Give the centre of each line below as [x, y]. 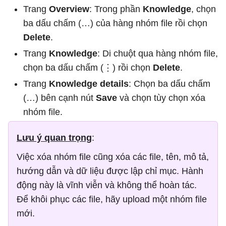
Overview [69, 9]
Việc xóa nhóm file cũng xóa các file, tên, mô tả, [113, 157]
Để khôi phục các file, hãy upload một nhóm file [112, 199]
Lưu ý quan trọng [54, 138]
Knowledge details [89, 84]
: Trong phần [116, 9]
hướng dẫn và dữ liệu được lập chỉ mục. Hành [110, 171]
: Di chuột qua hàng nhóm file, [158, 53]
